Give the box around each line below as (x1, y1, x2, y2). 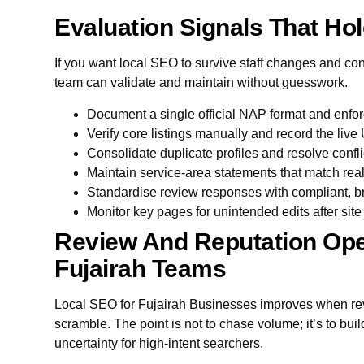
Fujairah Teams (54, 254, 227, 282)
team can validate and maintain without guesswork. (54, 76, 349, 90)
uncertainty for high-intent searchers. (54, 336, 264, 350)
